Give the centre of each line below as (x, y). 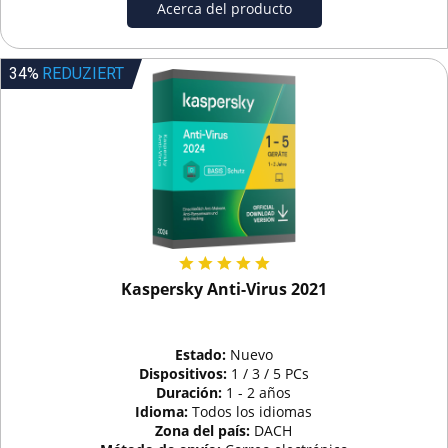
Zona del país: (205, 430)
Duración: (191, 392)
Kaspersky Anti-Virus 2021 (224, 288)
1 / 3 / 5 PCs (269, 373)
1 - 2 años (259, 392)
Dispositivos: (184, 373)
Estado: (202, 354)
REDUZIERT (83, 73)
